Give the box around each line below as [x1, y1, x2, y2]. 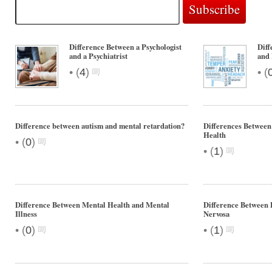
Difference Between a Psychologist [69, 41, 182, 52]
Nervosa [203, 208, 229, 219]
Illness [15, 208, 37, 219]
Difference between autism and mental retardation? [15, 120, 185, 131]
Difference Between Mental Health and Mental [15, 199, 169, 210]
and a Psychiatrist [69, 50, 127, 61]
